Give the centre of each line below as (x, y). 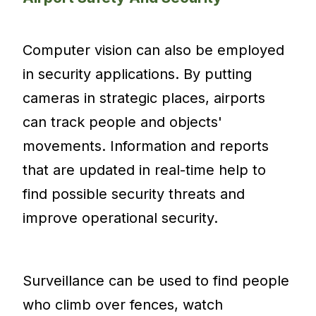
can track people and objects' (123, 122)
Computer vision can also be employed (154, 50)
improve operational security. (121, 218)
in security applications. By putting (138, 74)
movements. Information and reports (146, 146)
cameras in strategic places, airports (144, 98)
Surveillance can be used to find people (156, 281)
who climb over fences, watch (123, 305)
